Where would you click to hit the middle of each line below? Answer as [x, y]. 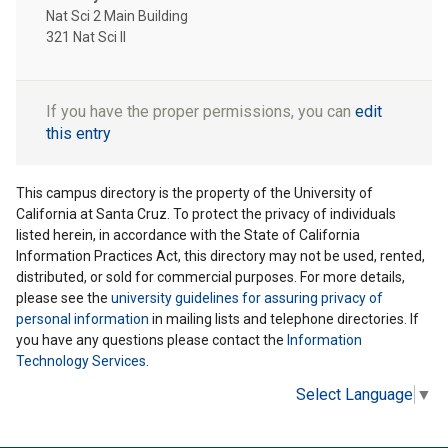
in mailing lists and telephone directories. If [284, 319]
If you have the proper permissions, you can [200, 111]
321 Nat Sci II [86, 36]
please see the [63, 298]
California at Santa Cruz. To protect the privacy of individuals [206, 214]
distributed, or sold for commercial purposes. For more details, [210, 277]
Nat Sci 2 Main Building [117, 15]
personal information [82, 319]
